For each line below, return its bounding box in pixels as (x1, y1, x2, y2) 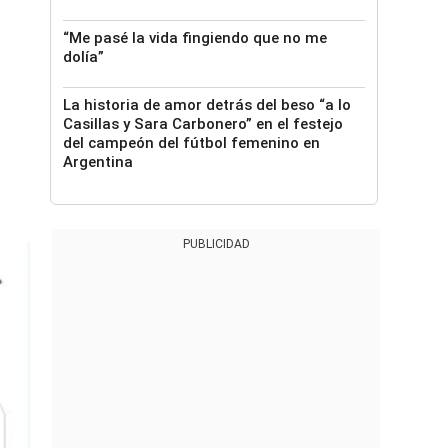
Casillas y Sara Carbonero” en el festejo (63, 115, 343, 133)
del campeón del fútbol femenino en (63, 134, 320, 152)
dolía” (63, 48, 104, 66)
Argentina (63, 153, 137, 171)
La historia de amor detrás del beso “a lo (63, 96, 351, 114)
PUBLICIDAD (182, 237, 250, 251)
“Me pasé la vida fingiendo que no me (63, 29, 327, 47)
